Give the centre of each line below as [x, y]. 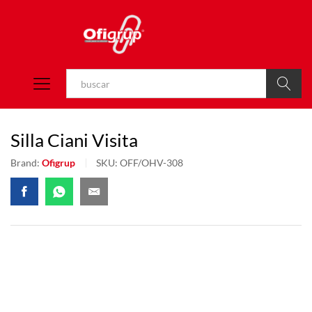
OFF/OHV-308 [151, 163]
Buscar [284, 113]
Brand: [26, 163]
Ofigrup [58, 163]
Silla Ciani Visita [74, 140]
